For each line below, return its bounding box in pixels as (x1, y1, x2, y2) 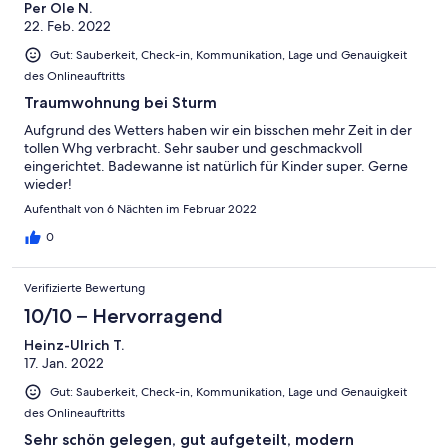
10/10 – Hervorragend (24, 304, 223, 329)
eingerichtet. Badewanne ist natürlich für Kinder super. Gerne (24, 157, 408, 176)
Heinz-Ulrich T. (24, 336, 124, 355)
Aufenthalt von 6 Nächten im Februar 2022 (24, 201, 257, 218)
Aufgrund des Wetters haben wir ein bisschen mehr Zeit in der (24, 121, 412, 140)
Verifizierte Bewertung (24, 280, 145, 297)
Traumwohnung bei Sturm (24, 93, 217, 113)
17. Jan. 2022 (24, 354, 104, 373)
